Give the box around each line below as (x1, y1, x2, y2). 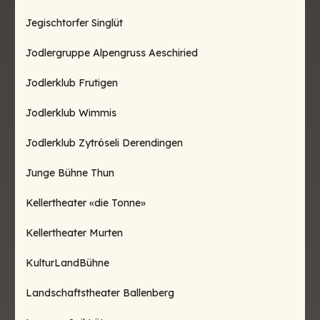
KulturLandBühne (26, 256, 109, 269)
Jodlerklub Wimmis (26, 106, 116, 119)
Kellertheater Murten (26, 226, 123, 239)
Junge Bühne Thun (26, 166, 114, 179)
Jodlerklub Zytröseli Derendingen (26, 136, 183, 149)
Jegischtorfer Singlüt (26, 16, 123, 29)
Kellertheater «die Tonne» (26, 196, 146, 209)
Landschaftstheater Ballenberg (26, 286, 174, 299)
